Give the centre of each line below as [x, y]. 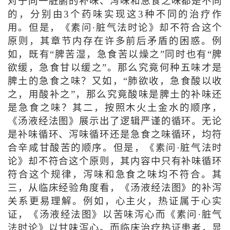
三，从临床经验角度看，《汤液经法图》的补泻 [115, 188]
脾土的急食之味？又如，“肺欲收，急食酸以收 [115, 81]
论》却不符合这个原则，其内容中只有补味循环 [115, 161]
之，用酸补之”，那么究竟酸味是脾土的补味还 [115, 95]
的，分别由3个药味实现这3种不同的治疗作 [115, 15]
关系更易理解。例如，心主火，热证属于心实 [115, 202]
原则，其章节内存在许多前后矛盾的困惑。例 [115, 41]
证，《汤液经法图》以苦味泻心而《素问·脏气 [115, 215]
